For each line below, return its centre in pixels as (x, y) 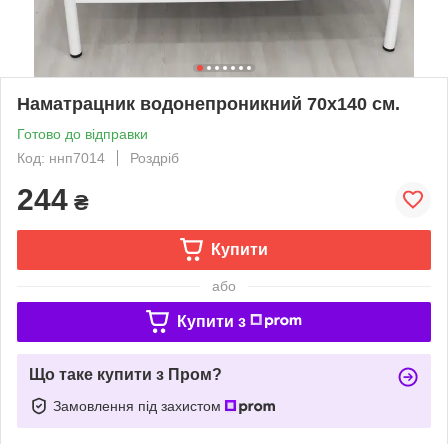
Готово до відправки (82, 133)
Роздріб (154, 157)
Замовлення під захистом (139, 405)
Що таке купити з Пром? (125, 374)
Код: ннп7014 (61, 157)
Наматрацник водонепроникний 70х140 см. (208, 103)
